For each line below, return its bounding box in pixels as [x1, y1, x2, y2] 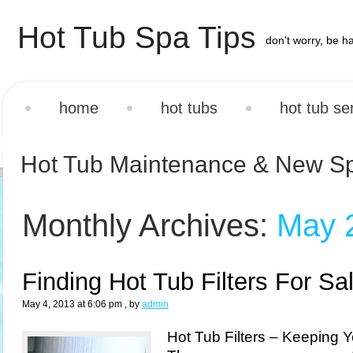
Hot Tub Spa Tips [17, 20, 256, 54]
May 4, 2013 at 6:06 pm [22, 299, 122, 310]
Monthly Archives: [22, 208, 277, 243]
